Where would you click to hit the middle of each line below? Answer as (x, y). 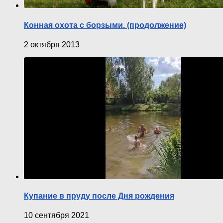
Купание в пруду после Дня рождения (99, 196)
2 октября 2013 (52, 44)
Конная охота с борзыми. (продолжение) (105, 25)
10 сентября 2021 (56, 216)
